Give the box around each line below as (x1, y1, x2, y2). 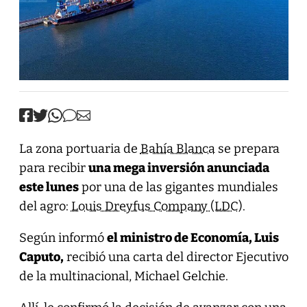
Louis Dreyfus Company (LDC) (71, 198, 243, 214)
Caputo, (19, 249, 64, 265)
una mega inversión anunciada (88, 160, 269, 175)
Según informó (19, 230, 107, 245)
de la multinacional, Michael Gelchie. (19, 268, 228, 284)
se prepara (214, 140, 280, 156)
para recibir (19, 160, 88, 175)
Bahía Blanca (140, 140, 215, 156)
